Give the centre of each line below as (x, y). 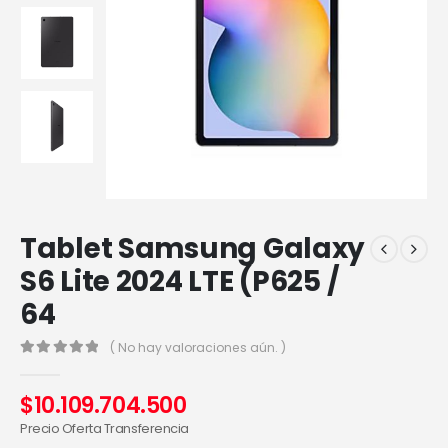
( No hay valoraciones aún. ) (198, 347)
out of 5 (57, 366)
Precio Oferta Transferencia (104, 429)
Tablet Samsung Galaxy (193, 249)
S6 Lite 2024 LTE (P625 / (180, 282)
